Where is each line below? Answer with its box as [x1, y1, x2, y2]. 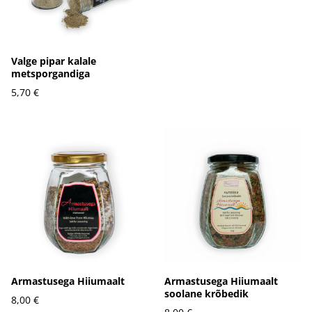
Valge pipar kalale [11, 54, 96, 68]
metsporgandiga [11, 66, 90, 80]
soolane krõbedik [164, 286, 249, 300]
